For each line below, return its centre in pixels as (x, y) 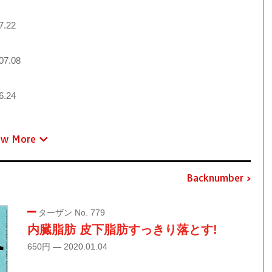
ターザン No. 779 (70, 212)
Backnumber (215, 178)
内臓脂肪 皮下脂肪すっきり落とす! (122, 229)
